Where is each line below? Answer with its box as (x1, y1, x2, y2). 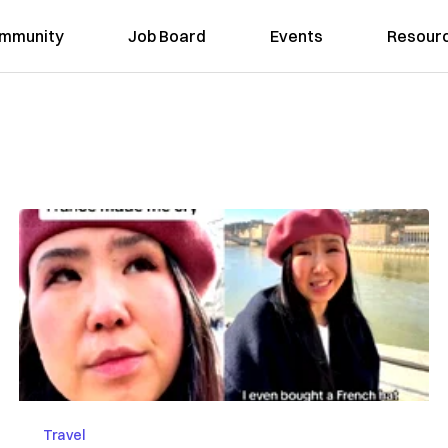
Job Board (128, 26, 207, 46)
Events (270, 26, 324, 46)
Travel (42, 426, 85, 444)
